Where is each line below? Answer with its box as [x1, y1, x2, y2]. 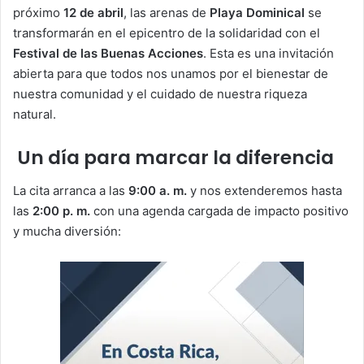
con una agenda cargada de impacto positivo [90, 202, 349, 219]
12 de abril [63, 5, 123, 21]
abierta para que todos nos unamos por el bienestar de [13, 66, 328, 82]
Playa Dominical [210, 5, 305, 21]
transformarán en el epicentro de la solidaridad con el [13, 25, 320, 41]
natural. [13, 106, 56, 123]
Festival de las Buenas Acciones [13, 45, 203, 62]
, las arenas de [123, 5, 210, 21]
